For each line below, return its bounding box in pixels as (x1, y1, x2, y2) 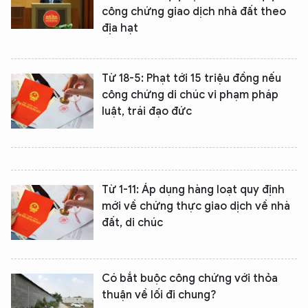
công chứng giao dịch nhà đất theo (102, 5, 286, 19)
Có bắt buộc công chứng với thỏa (102, 272, 278, 285)
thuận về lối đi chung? (102, 288, 217, 302)
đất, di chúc (102, 216, 163, 230)
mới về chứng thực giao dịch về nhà (102, 199, 290, 213)
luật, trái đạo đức (102, 104, 192, 118)
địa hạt (102, 21, 138, 35)
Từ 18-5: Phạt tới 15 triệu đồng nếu (102, 71, 281, 85)
